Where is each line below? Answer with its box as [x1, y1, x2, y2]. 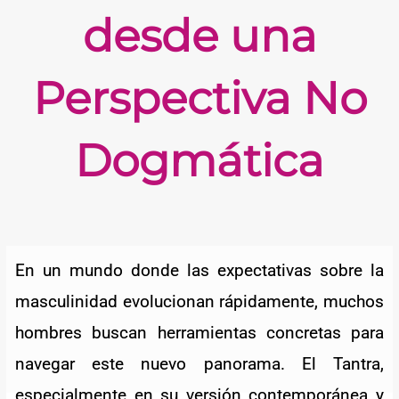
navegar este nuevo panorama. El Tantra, [15, 353, 384, 374]
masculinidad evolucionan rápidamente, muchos [15, 290, 384, 312]
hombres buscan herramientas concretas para [15, 322, 384, 343]
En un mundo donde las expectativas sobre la [15, 259, 384, 281]
